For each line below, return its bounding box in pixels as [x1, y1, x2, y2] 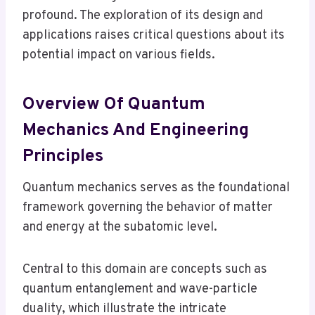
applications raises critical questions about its [22, 27, 285, 44]
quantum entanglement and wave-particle [22, 281, 257, 298]
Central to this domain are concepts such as [22, 262, 267, 278]
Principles [22, 145, 103, 168]
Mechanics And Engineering [22, 119, 249, 142]
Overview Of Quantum [22, 93, 205, 116]
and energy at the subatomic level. [22, 219, 217, 236]
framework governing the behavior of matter [22, 200, 273, 217]
